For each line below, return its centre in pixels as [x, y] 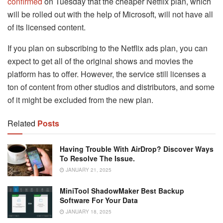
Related [21, 123]
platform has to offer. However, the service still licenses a [107, 74]
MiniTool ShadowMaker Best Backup [122, 191]
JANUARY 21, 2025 [88, 169]
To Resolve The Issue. [97, 158]
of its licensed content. [47, 27]
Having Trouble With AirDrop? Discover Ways [137, 149]
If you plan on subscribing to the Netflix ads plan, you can [108, 48]
